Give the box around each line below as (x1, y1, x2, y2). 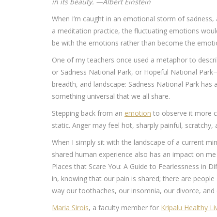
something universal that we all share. (52, 92, 170, 101)
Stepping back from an (52, 108, 124, 118)
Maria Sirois (52, 203, 89, 212)
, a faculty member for (89, 203, 161, 212)
